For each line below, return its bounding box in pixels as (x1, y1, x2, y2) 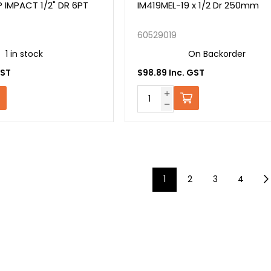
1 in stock (5, 47, 44, 60)
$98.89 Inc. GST (137, 66, 205, 79)
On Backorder (188, 47, 246, 60)
